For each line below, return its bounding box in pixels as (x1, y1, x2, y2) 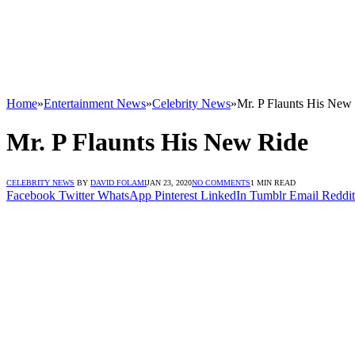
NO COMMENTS (192, 177, 250, 187)
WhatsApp (97, 188, 151, 202)
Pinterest (155, 188, 197, 202)
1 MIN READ (250, 177, 296, 187)
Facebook (6, 188, 55, 202)
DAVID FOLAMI (90, 177, 147, 187)
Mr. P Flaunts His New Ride (6, 128, 308, 157)
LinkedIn (200, 188, 246, 202)
